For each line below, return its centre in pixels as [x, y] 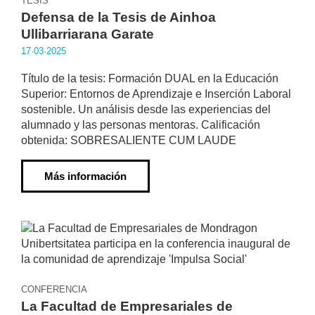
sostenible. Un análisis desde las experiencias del [146, 109]
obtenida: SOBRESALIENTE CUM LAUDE [129, 140]
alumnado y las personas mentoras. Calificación [141, 125]
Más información [85, 176]
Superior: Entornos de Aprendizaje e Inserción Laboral [156, 94]
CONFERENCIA [54, 289]
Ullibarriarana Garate [88, 34]
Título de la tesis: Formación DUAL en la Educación [150, 78]
